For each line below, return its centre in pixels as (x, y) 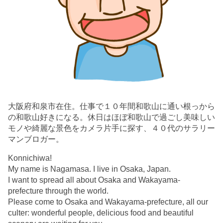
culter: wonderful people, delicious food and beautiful (101, 213)
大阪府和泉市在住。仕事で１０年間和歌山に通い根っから (111, 106)
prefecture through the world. (58, 191)
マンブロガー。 (36, 139)
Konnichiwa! (30, 158)
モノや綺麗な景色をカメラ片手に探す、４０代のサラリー (111, 128)
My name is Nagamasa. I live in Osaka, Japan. (89, 169)
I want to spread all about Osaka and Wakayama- (94, 180)
